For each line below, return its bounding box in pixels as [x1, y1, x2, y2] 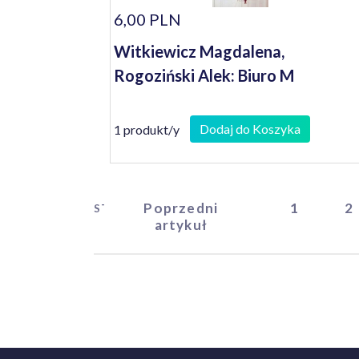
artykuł [154, 216, 208, 233]
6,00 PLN [114, 10, 181, 29]
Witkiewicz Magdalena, [114, 42, 284, 61]
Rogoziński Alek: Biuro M [114, 66, 294, 85]
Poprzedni [143, 200, 219, 216]
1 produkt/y [114, 121, 179, 137]
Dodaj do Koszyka [200, 121, 301, 136]
